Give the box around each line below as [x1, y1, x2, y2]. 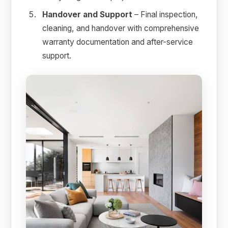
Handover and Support [42, 10, 133, 20]
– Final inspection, [132, 10, 198, 20]
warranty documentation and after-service [42, 37, 193, 47]
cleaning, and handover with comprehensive [42, 23, 199, 34]
